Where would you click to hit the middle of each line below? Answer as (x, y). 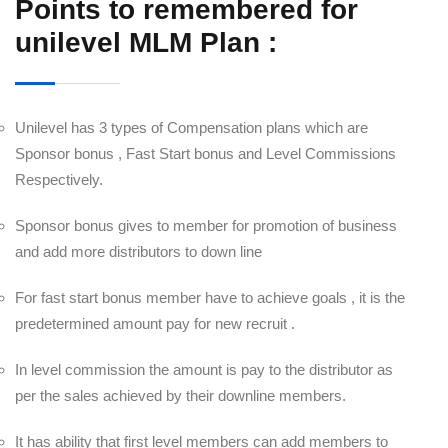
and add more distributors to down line (138, 251)
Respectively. (59, 179)
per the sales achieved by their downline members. (180, 395)
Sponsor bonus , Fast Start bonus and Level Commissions (205, 153)
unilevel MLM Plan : (146, 42)
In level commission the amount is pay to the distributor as (204, 369)
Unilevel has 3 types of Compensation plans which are (191, 127)
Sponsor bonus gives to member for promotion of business (206, 225)
